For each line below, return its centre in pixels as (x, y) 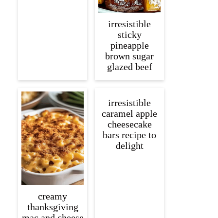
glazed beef (129, 67)
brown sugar (129, 56)
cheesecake (129, 124)
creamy (53, 196)
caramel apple (129, 114)
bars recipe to (129, 135)
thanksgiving (53, 207)
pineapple (129, 45)
